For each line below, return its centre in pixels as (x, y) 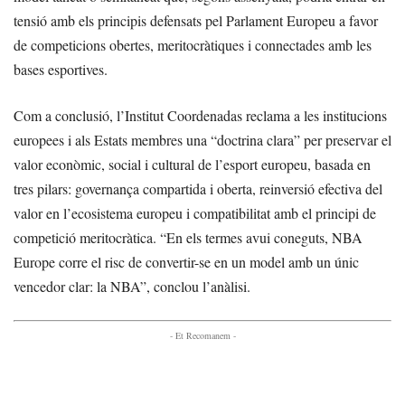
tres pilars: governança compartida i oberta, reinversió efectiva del (198, 189)
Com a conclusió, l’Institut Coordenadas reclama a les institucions (200, 116)
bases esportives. (61, 70)
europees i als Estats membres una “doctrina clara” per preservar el (202, 140)
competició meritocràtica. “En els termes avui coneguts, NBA (188, 238)
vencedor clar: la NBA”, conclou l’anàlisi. (132, 287)
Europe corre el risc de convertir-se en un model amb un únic (186, 262)
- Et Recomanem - (202, 336)
